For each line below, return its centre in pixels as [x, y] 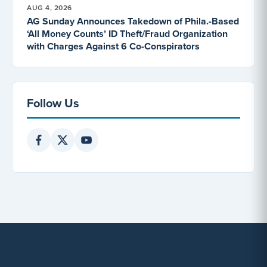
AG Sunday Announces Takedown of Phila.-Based [133, 21]
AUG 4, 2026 [49, 7]
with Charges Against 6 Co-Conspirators [113, 46]
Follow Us [53, 103]
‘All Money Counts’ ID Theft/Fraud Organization [127, 33]
